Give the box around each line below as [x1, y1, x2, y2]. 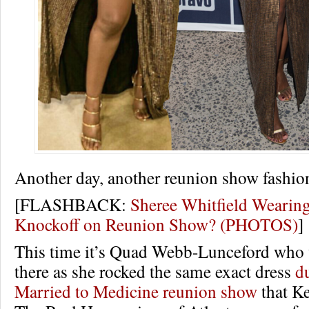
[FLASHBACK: [14, 192, 130, 216]
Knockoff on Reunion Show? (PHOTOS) [14, 212, 298, 236]
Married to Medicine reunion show [14, 279, 257, 303]
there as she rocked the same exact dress [14, 259, 295, 283]
